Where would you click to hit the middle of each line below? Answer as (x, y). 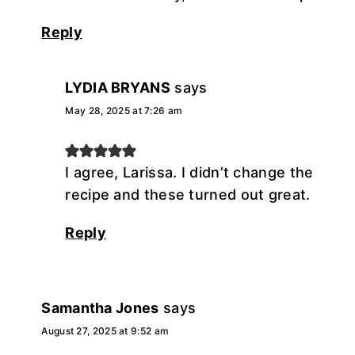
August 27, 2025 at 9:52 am (105, 330)
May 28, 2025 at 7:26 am (124, 110)
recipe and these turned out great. (188, 194)
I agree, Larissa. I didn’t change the (189, 172)
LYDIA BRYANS (118, 87)
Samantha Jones (100, 307)
